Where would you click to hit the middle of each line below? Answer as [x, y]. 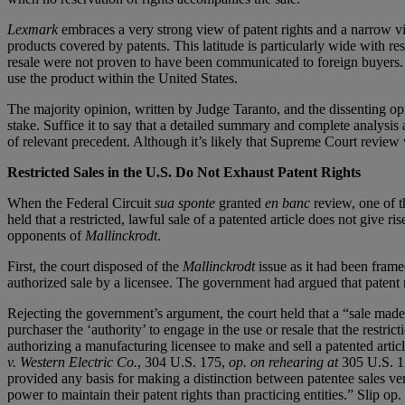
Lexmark [33, 29]
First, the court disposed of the [95, 266]
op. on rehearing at [283, 362]
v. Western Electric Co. [72, 362]
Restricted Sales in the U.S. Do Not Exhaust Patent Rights [184, 172]
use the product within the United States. [122, 78]
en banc [287, 202]
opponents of [46, 235]
